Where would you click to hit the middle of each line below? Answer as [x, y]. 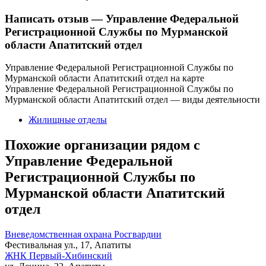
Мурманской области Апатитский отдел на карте [104, 78]
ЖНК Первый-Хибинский [58, 256]
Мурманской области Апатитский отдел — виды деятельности [132, 100]
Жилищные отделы [68, 120]
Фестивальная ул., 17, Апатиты [68, 245]
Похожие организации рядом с [102, 145]
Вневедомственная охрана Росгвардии [83, 235]
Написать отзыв [48, 18]
